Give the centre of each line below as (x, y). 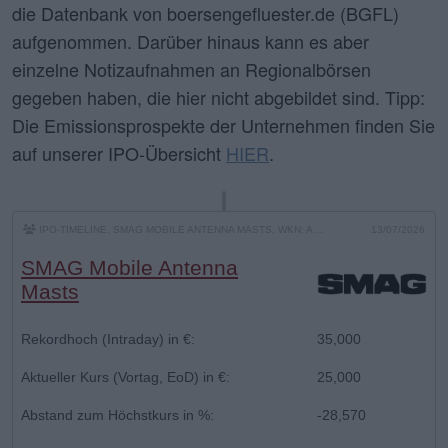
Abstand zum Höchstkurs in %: (117, 414)
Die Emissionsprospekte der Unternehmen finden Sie (223, 124)
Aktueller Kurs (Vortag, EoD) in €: (125, 376)
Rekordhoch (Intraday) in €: (108, 338)
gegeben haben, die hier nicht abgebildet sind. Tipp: (218, 96)
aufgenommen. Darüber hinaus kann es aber (190, 40)
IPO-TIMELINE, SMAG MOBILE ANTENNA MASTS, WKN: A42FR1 (174, 229)
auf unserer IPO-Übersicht (119, 152)
